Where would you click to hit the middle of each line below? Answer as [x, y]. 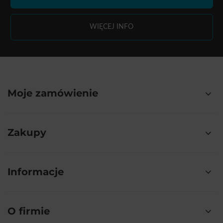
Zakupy [27, 133]
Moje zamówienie [53, 93]
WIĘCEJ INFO [111, 27]
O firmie [29, 211]
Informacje [36, 171]
